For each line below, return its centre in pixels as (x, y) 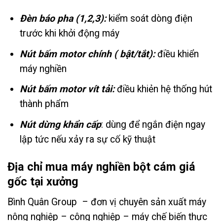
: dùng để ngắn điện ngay (153, 124)
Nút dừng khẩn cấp (61, 124)
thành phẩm (44, 104)
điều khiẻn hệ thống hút (165, 89)
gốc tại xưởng (43, 182)
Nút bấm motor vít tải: (67, 89)
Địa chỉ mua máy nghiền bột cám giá (101, 167)
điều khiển (178, 54)
